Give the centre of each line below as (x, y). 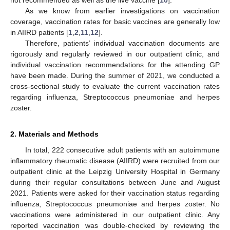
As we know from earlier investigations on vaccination (122, 11)
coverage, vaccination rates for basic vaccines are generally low (115, 21)
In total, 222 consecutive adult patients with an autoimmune (122, 150)
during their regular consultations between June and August (115, 182)
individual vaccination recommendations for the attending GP (115, 64)
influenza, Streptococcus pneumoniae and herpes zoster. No (115, 204)
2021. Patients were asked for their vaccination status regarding (115, 193)
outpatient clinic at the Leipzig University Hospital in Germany (115, 171)
